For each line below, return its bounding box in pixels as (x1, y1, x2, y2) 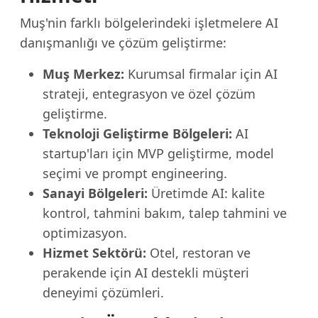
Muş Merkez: (43, 65, 124, 82)
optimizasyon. (43, 224, 127, 241)
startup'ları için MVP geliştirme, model (43, 145, 274, 162)
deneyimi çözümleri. (43, 284, 164, 301)
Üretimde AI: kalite (148, 185, 265, 202)
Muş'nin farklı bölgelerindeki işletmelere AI (20, 14, 278, 31)
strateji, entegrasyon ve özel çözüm (43, 85, 256, 102)
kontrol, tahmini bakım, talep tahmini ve (43, 204, 287, 221)
